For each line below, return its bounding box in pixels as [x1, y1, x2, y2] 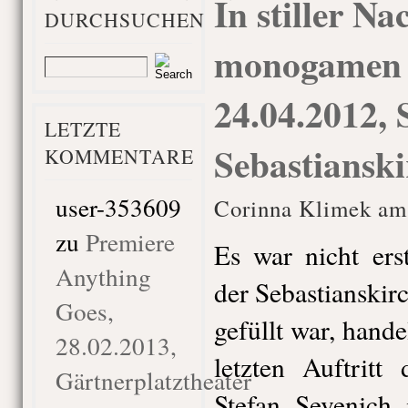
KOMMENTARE [44, 143, 194, 169]
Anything [55, 260, 151, 293]
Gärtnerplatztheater [55, 363, 251, 397]
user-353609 [55, 190, 181, 224]
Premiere [85, 225, 175, 259]
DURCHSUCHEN [44, 6, 205, 33]
